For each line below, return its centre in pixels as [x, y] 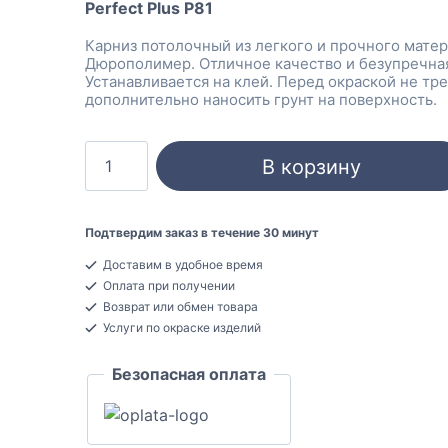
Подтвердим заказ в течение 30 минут [201, 233]
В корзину [311, 167]
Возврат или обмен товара [178, 307]
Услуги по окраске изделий [180, 328]
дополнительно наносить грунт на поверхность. [260, 100]
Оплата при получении [167, 286]
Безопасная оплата [188, 374]
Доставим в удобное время [181, 265]
